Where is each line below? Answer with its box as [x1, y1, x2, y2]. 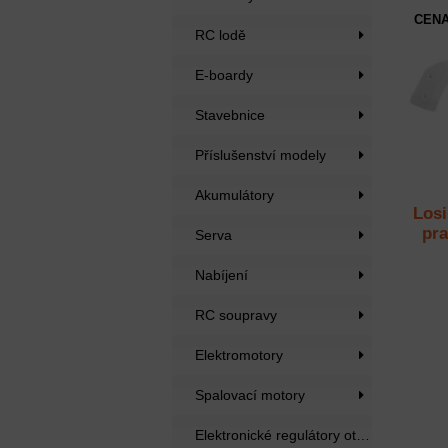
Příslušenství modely [195, 147, 326, 163]
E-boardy [195, 67, 253, 83]
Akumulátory [195, 187, 274, 203]
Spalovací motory [195, 387, 305, 403]
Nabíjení [195, 267, 248, 283]
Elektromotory [195, 347, 283, 363]
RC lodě [195, 27, 246, 43]
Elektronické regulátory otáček [356, 427, 370, 443]
